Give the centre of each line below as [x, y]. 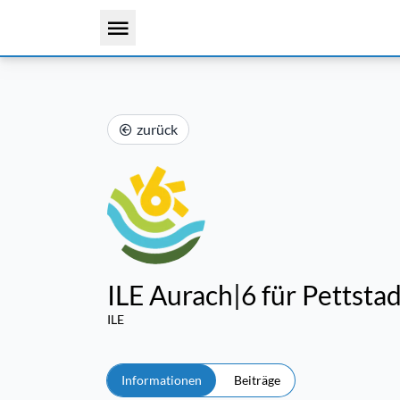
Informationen [162, 380]
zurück [157, 129]
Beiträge [257, 380]
